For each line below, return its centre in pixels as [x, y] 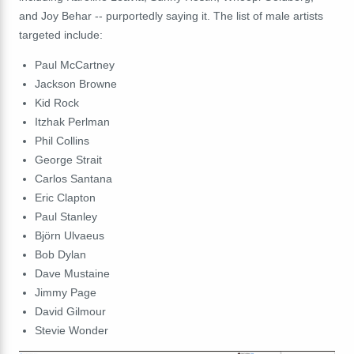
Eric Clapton [65, 197]
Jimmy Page [65, 292]
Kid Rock [56, 102]
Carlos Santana [73, 178]
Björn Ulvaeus [69, 235]
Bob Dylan [60, 254]
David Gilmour [70, 311]
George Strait [68, 159]
